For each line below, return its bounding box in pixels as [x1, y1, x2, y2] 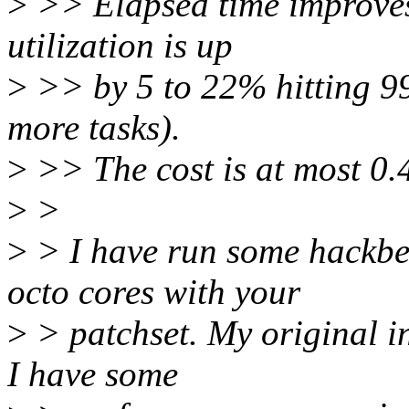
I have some [7, 354, 178, 394]
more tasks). [7, 108, 181, 148]
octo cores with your [7, 272, 300, 312]
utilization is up [7, 26, 233, 66]
